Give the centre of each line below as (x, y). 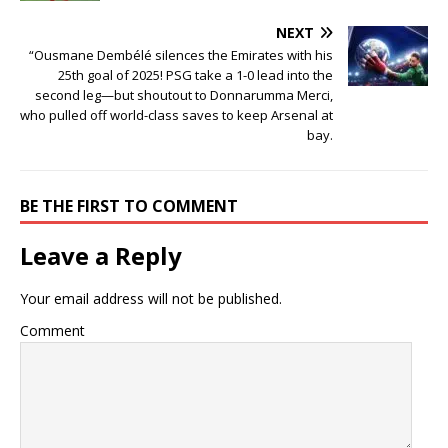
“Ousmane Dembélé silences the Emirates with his (181, 55)
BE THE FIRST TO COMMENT (129, 206)
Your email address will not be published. (151, 299)
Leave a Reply (101, 256)
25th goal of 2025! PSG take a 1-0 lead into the (195, 75)
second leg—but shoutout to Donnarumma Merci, (184, 95)
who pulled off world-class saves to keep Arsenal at (176, 115)
